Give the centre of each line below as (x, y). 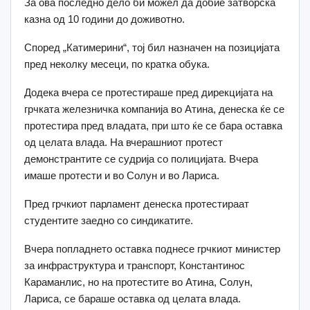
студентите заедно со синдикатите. (109, 221)
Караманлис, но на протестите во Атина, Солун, (138, 282)
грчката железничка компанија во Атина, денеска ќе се (154, 109)
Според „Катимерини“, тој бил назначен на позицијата (152, 48)
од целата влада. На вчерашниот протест (124, 143)
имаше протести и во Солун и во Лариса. (122, 176)
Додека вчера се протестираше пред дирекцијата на (148, 93)
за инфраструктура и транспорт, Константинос (135, 266)
